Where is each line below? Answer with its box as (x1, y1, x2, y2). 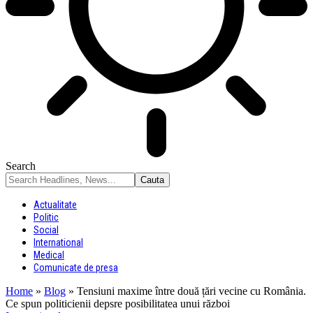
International (34, 237, 83, 248)
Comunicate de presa (34, 262, 118, 273)
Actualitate (34, 199, 77, 210)
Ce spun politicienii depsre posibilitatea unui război (6, 298, 230, 310)
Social (34, 224, 59, 235)
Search (6, 160, 36, 172)
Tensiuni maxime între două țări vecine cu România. (77, 285, 306, 297)
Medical (34, 249, 64, 261)
